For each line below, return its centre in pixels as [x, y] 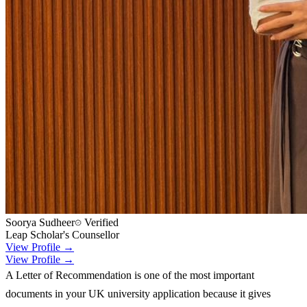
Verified [100, 222]
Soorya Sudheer [40, 222]
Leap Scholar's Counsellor [62, 234]
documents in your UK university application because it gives [138, 293]
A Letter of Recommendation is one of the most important [130, 275]
